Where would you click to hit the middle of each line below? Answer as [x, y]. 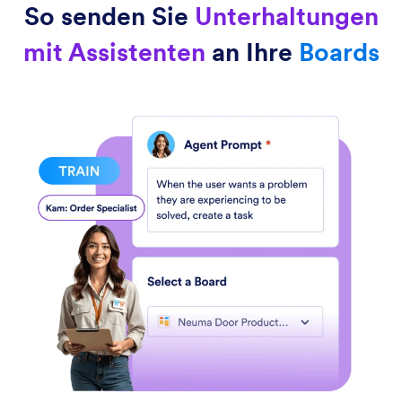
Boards [339, 52]
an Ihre [252, 52]
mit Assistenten [114, 52]
